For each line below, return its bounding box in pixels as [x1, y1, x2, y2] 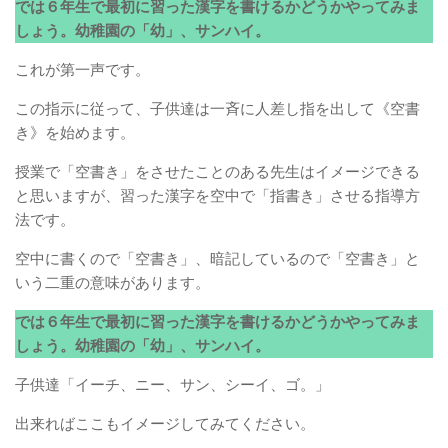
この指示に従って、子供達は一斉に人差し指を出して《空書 [15, 98, 420, 120]
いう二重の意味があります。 [15, 272, 210, 294]
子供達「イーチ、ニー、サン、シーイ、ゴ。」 [15, 374, 330, 396]
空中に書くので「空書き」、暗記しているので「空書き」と [15, 248, 420, 270]
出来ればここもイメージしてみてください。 [15, 413, 315, 435]
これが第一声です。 [15, 59, 150, 81]
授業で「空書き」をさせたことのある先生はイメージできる [15, 161, 420, 183]
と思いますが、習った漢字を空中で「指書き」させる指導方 [15, 185, 420, 207]
